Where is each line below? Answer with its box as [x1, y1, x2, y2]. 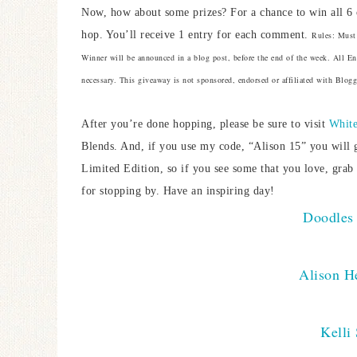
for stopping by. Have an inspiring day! [81, 185, 278, 198]
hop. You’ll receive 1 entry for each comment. [81, 29, 312, 41]
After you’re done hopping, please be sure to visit [81, 118, 329, 131]
